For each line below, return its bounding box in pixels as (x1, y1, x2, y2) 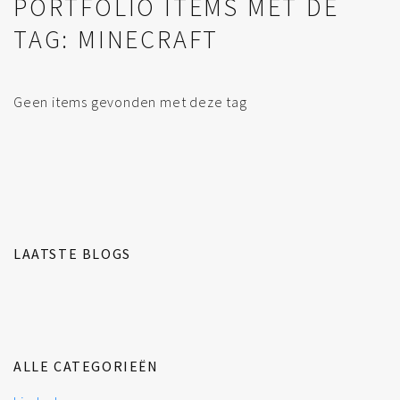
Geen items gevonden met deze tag (13, 92, 247, 111)
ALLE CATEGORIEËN (13, 356, 159, 375)
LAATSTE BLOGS (13, 244, 131, 262)
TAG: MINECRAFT (13, 22, 220, 55)
